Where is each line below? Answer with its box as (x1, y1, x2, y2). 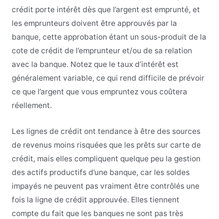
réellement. (11, 101, 52, 110)
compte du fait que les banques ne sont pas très (11, 208, 183, 218)
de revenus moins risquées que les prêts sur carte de (11, 140, 201, 150)
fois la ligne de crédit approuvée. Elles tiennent (11, 195, 179, 204)
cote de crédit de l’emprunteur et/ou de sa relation (11, 46, 192, 56)
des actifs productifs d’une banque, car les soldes (11, 167, 190, 177)
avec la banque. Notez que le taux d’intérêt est (11, 60, 178, 69)
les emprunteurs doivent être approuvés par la (11, 19, 177, 28)
